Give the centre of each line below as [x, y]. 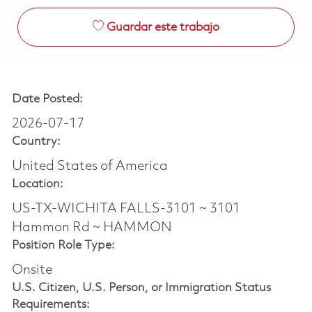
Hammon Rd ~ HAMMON [92, 227]
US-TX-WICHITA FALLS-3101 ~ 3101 [126, 209]
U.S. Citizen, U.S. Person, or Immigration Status [141, 288]
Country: [36, 141]
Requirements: [50, 304]
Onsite [32, 270]
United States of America [89, 166]
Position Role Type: [63, 245]
